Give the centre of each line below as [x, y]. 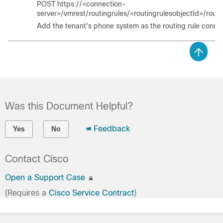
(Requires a [27, 193]
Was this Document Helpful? [69, 106]
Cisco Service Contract [91, 193]
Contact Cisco [37, 159]
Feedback [112, 129]
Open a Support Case [46, 177]
